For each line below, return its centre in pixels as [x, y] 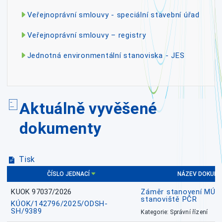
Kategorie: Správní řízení [174, 212]
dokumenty [60, 129]
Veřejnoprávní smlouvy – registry [86, 35]
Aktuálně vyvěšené [88, 109]
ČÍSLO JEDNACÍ [68, 174]
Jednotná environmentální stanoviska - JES [106, 55]
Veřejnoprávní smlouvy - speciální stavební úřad [113, 15]
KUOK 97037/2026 [41, 192]
